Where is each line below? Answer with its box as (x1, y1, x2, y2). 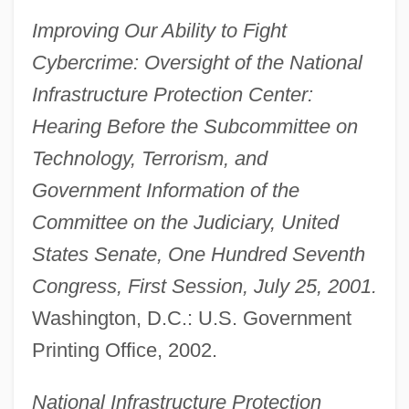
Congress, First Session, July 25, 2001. (31, 275, 377, 299)
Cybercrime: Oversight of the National (31, 51, 362, 75)
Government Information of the (31, 179, 299, 203)
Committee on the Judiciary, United (31, 211, 339, 235)
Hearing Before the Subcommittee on (31, 115, 358, 139)
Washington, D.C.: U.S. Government (31, 307, 351, 330)
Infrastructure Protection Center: (31, 83, 313, 107)
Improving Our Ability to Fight (31, 19, 287, 43)
